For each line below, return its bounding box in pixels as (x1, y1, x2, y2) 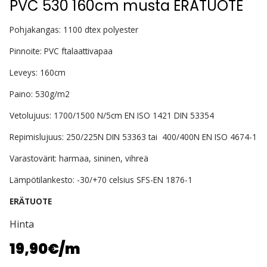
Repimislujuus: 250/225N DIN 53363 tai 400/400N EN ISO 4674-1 (10, 131, 257, 142)
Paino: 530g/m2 (10, 88, 70, 100)
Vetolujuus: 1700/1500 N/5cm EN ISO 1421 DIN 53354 (10, 110, 214, 121)
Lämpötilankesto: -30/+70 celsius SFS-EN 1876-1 (10, 174, 193, 185)
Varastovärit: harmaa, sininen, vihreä (10, 153, 148, 164)
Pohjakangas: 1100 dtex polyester (10, 24, 138, 35)
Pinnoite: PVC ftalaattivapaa (10, 45, 113, 57)
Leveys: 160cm (10, 67, 66, 78)
